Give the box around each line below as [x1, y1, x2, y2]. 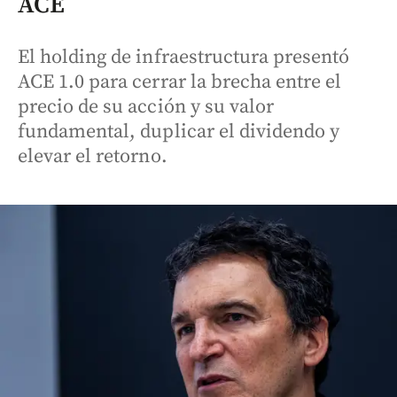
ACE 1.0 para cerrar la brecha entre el [18, 69, 342, 94]
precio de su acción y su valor [18, 94, 274, 119]
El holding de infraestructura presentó [18, 44, 350, 69]
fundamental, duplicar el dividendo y [18, 119, 340, 144]
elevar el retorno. [18, 144, 167, 168]
